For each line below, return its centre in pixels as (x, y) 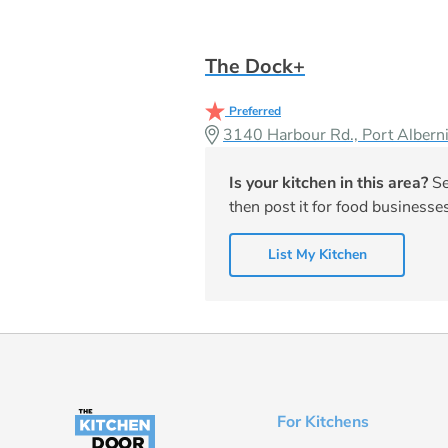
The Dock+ (255, 67)
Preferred (255, 111)
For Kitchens (322, 422)
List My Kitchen (317, 255)
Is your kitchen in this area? (328, 183)
